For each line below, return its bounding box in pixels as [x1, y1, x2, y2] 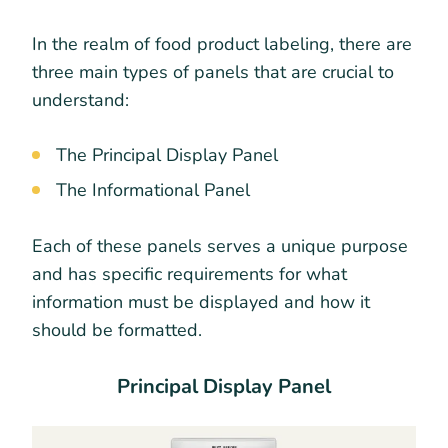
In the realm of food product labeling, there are [32, 31, 412, 56]
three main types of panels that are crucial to [32, 59, 394, 84]
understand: [32, 87, 134, 112]
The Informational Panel [56, 177, 250, 202]
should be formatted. [32, 317, 202, 342]
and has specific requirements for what [32, 261, 347, 286]
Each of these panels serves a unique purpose [32, 233, 408, 258]
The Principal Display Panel [56, 142, 278, 167]
